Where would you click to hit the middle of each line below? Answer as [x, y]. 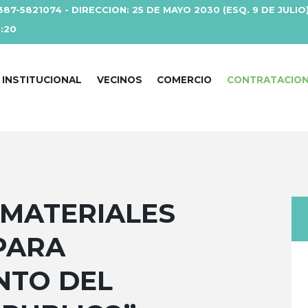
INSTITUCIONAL [42, 80]
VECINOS [119, 80]
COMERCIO [185, 80]
